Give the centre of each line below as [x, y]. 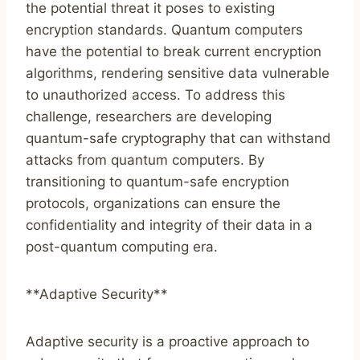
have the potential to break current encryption [174, 52]
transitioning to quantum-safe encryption [157, 182]
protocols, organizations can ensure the [153, 204]
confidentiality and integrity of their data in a [169, 225]
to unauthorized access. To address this [155, 95]
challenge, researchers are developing [149, 117]
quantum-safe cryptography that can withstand [178, 139]
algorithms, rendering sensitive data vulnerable [178, 74]
